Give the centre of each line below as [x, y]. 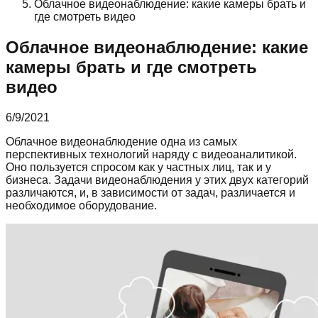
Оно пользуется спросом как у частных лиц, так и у [138, 168]
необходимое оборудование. [81, 206]
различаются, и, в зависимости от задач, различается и [150, 193]
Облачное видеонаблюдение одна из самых [121, 142]
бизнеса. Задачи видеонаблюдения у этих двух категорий [157, 180]
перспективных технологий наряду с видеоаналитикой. [151, 155]
